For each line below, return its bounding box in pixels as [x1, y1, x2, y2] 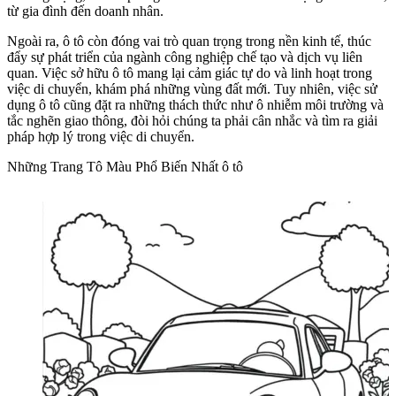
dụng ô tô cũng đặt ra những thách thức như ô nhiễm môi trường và [7, 97, 384, 113]
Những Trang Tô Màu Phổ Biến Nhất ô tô [7, 159, 243, 175]
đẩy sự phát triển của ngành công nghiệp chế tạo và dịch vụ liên [7, 49, 362, 65]
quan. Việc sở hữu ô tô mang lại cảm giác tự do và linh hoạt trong [7, 65, 372, 81]
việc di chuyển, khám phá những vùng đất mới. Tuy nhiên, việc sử [7, 81, 377, 97]
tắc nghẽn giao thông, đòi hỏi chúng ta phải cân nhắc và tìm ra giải [7, 113, 377, 129]
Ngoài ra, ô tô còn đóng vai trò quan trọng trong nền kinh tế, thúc [7, 34, 371, 49]
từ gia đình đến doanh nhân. [7, 4, 164, 19]
